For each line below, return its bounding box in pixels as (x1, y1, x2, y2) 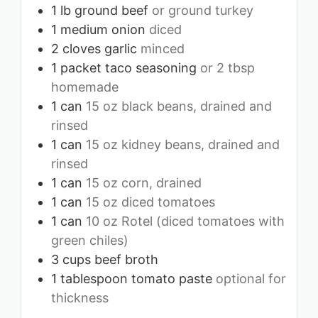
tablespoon (60, 270, 128, 286)
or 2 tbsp (200, 60, 255, 75)
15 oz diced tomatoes (86, 194, 215, 209)
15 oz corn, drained (86, 175, 202, 190)
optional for (216, 270, 286, 286)
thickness (51, 290, 109, 305)
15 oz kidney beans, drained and (86, 136, 280, 152)
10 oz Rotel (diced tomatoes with (86, 213, 285, 229)
